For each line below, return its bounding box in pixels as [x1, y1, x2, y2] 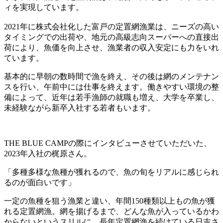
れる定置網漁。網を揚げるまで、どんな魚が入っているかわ [4, 207, 219, 216]
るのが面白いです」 [4, 178, 76, 187]
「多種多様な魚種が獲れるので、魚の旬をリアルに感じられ [4, 167, 219, 176]
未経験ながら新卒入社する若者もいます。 [4, 103, 155, 112]
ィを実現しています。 [4, 2, 84, 11]
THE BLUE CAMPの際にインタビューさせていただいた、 [4, 138, 212, 147]
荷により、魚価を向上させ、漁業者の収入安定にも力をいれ [4, 43, 219, 52]
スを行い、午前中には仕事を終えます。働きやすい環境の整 [4, 82, 219, 91]
